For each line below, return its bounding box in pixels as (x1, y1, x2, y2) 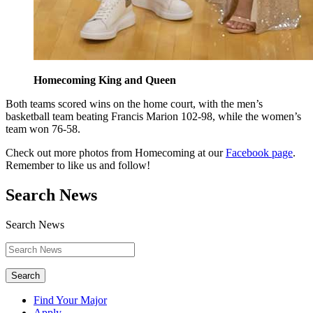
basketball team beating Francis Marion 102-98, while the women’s (6, 110, 301, 123)
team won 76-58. (6, 123, 80, 136)
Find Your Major (34, 294, 107, 307)
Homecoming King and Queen (34, 74, 176, 87)
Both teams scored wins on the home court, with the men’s (6, 98, 263, 110)
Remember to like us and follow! (6, 159, 150, 172)
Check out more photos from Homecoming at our (6, 147, 223, 159)
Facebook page (226, 147, 293, 159)
